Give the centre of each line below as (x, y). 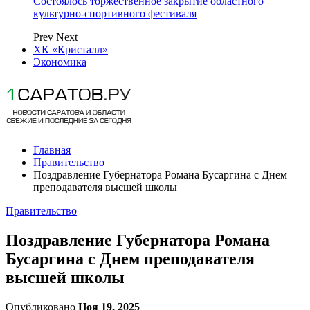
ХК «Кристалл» (71, 49)
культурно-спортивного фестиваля (115, 13)
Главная (52, 150)
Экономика (60, 62)
